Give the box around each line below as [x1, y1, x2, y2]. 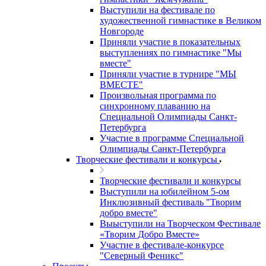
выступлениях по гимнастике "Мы [100, 47, 242, 58]
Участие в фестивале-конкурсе [100, 240, 224, 250]
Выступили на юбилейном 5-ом [100, 186, 229, 197]
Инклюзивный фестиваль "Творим [100, 197, 241, 207]
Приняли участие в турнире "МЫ [100, 69, 236, 79]
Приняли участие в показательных [100, 37, 240, 47]
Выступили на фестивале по [100, 5, 215, 15]
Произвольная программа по [100, 90, 216, 100]
